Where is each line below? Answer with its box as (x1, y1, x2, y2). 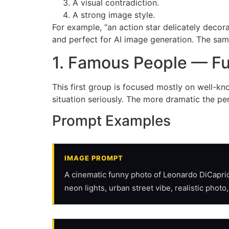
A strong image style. (73, 10, 155, 20)
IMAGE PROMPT (64, 153, 124, 162)
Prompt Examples (52, 111, 171, 129)
